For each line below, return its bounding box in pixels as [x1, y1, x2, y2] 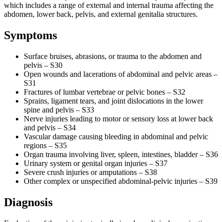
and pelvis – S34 [24, 123, 76, 132]
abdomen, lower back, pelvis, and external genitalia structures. [4, 9, 198, 18]
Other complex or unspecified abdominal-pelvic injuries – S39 [24, 176, 218, 185]
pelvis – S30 [24, 60, 62, 69]
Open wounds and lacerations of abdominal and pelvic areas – [24, 69, 218, 78]
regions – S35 [24, 141, 67, 150]
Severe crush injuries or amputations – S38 [24, 167, 157, 176]
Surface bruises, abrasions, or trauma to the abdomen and [24, 52, 202, 60]
